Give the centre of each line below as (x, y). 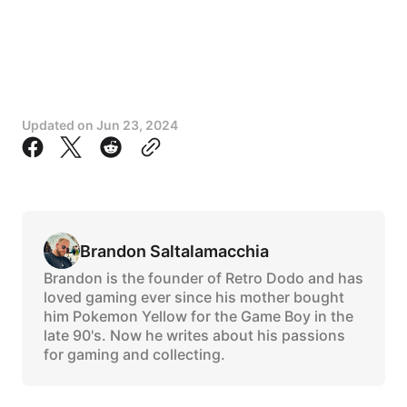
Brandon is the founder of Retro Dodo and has (203, 278)
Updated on (59, 125)
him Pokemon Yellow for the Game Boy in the (199, 317)
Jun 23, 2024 (137, 125)
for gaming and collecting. (134, 355)
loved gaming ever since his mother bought (194, 298)
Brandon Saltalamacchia (174, 251)
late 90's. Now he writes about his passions (194, 336)
